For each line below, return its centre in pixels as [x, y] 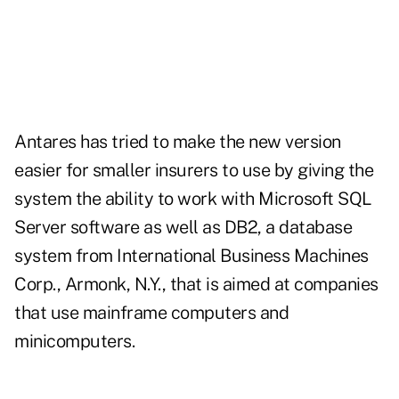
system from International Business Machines [191, 256]
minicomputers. [74, 342]
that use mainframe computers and [151, 313]
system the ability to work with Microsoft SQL [193, 199]
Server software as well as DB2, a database [183, 228]
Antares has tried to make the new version [178, 142]
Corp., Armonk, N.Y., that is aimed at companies [196, 285]
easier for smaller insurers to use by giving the [194, 171]
